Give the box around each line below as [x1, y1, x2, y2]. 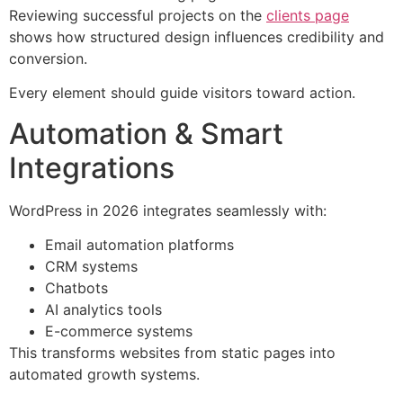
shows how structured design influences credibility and [9, 27, 384, 46]
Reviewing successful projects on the [9, 5, 266, 24]
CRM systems [45, 257, 138, 276]
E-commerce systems [45, 322, 193, 341]
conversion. [9, 49, 87, 67]
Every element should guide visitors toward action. [9, 84, 355, 103]
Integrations [9, 149, 175, 185]
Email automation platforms [45, 236, 234, 255]
